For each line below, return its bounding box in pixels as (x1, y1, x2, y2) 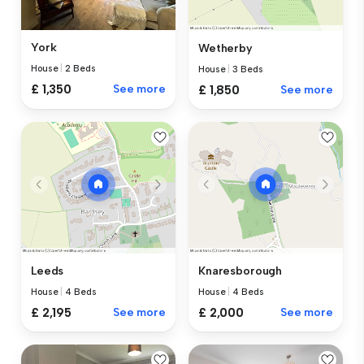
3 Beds (232, 63, 263, 75)
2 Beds (65, 63, 96, 75)
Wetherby (198, 41, 253, 55)
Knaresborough (198, 263, 283, 278)
